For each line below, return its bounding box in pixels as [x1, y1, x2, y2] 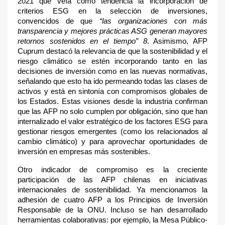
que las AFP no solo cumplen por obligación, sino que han [18, 107, 207, 116]
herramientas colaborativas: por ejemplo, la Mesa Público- [18, 216, 207, 224]
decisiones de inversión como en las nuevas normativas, [18, 67, 207, 75]
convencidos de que [18, 17, 99, 25]
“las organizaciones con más [99, 17, 207, 25]
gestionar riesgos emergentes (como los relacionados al [18, 128, 207, 136]
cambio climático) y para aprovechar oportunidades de [18, 138, 207, 146]
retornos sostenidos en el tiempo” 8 [18, 37, 147, 45]
